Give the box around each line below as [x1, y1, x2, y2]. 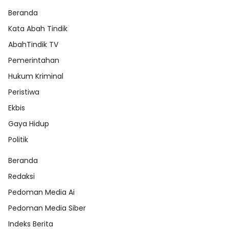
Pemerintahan [8, 55, 59, 65]
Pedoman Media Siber [8, 202, 86, 213]
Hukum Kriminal [8, 71, 63, 81]
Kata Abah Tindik [8, 23, 67, 34]
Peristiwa [8, 86, 39, 97]
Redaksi [8, 171, 35, 181]
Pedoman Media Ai [8, 187, 75, 197]
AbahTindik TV [8, 39, 58, 50]
